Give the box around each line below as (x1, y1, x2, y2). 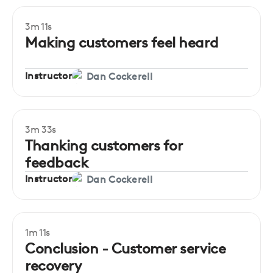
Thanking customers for (25, 136, 183, 154)
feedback (25, 154, 88, 171)
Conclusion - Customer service (25, 239, 226, 257)
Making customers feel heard (25, 34, 219, 51)
